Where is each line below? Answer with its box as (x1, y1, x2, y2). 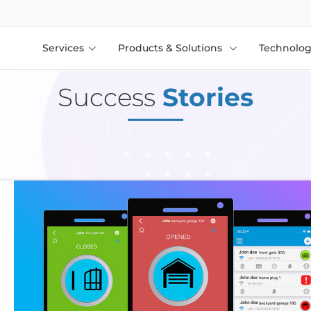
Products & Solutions (118, 42, 225, 54)
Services (42, 42, 84, 54)
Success (58, 82, 155, 113)
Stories (162, 82, 253, 113)
